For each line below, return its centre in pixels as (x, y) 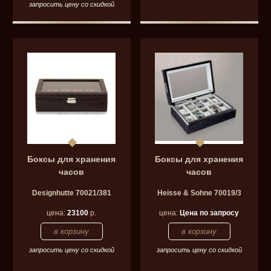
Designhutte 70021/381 (71, 193)
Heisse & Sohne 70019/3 (199, 193)
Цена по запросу (210, 213)
